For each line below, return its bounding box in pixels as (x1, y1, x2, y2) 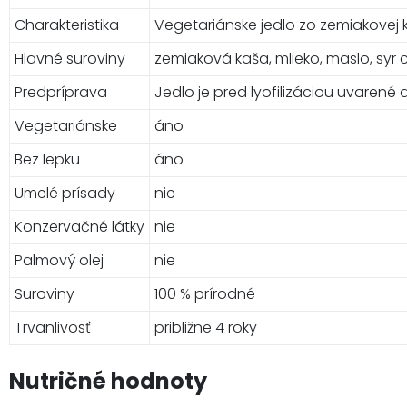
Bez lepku (15, 148, 80, 170)
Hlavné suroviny (15, 47, 125, 69)
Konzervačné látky (15, 215, 144, 237)
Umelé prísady (15, 182, 115, 203)
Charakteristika (15, 14, 119, 35)
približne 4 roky (154, 316, 257, 338)
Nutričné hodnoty (9, 365, 207, 396)
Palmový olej (15, 249, 104, 271)
